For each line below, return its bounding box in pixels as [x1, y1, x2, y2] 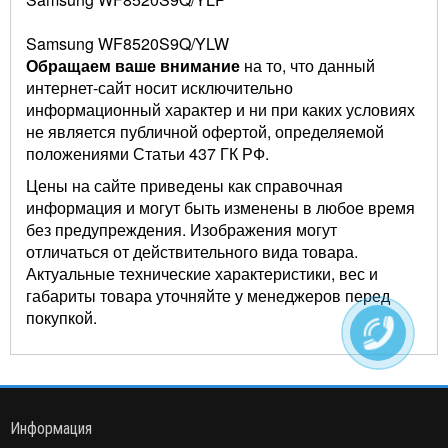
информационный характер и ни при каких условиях [26, 98, 415, 122]
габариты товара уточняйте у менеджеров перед [26, 284, 390, 308]
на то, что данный [240, 54, 375, 78]
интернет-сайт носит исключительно [26, 76, 293, 100]
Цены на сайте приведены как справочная [26, 174, 343, 198]
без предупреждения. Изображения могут [26, 218, 337, 242]
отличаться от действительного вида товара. [26, 240, 358, 264]
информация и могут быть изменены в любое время [26, 196, 415, 220]
